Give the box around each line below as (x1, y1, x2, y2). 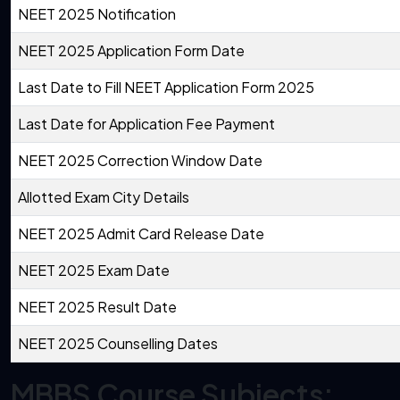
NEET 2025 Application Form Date (18, 41, 245, 61)
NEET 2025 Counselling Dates (18, 334, 218, 354)
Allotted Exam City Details (18, 187, 189, 207)
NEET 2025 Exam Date (18, 261, 170, 280)
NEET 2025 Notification (18, 4, 176, 24)
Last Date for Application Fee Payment (18, 114, 275, 134)
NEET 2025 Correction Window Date (18, 151, 262, 171)
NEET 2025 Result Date (18, 297, 177, 317)
